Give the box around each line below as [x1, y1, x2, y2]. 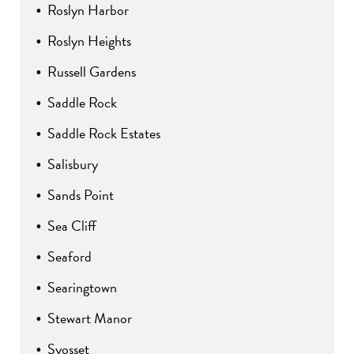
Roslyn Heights [47, 30, 131, 52]
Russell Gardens [47, 61, 136, 83]
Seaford [47, 246, 92, 268]
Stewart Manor [47, 307, 132, 330]
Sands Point [47, 184, 114, 206]
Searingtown [47, 277, 117, 299]
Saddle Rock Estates [47, 122, 160, 145]
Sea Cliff [47, 215, 96, 237]
